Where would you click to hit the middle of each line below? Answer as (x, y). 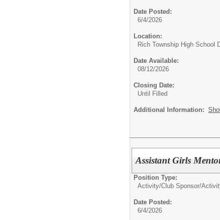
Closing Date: (154, 85)
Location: (148, 36)
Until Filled (152, 94)
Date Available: (156, 61)
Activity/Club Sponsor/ (169, 186)
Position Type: (155, 178)
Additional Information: (171, 110)
